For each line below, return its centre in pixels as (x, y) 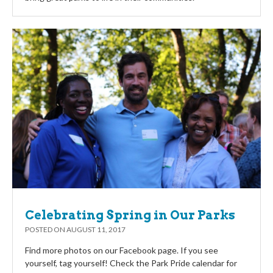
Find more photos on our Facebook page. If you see (122, 250)
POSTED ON (46, 229)
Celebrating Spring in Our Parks (130, 215)
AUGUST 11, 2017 (96, 229)
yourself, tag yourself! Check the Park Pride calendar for (131, 263)
